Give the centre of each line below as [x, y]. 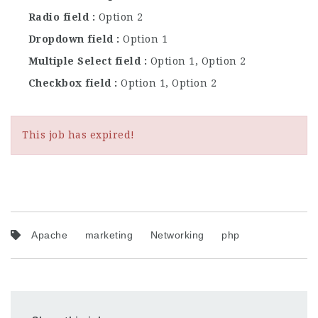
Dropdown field [71, 39]
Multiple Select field [84, 61]
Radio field [59, 17]
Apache [49, 235]
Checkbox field [70, 83]
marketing [109, 235]
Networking [177, 235]
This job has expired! [78, 135]
